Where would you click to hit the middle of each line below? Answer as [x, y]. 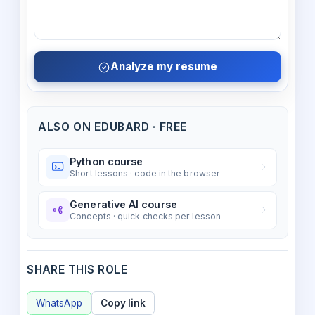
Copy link [123, 303]
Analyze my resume [164, 66]
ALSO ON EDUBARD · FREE [113, 127]
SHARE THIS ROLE [77, 270]
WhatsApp [59, 303]
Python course [107, 161]
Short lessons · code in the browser [145, 173]
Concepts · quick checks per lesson [145, 216]
